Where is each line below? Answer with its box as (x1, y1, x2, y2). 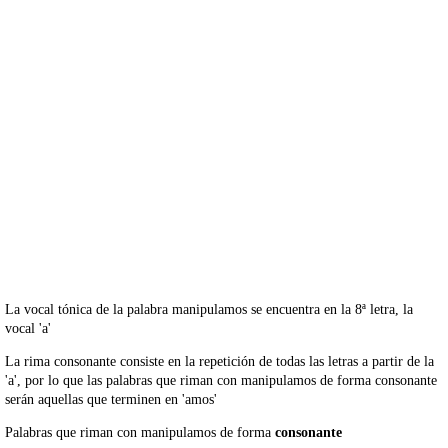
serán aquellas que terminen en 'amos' (5, 392, 217, 408)
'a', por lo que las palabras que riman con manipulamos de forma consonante (5, 373, 437, 389)
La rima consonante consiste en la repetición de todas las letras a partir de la (5, 354, 434, 370)
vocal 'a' (5, 321, 51, 337)
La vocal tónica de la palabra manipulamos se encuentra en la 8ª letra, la (5, 302, 413, 318)
